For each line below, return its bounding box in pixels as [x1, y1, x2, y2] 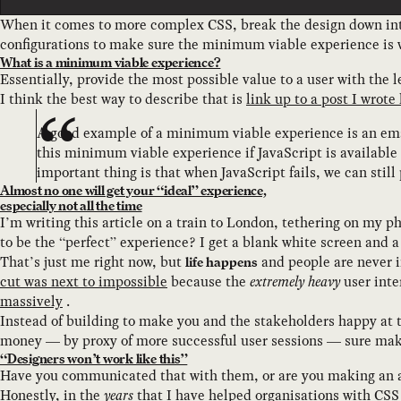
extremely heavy [250, 270, 340, 292]
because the [167, 270, 250, 292]
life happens [185, 252, 258, 270]
